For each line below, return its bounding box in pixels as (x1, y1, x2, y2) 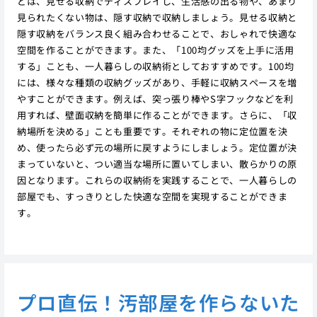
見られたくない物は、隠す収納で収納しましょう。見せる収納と (16, 11, 297, 25)
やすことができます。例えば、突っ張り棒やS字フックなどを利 (16, 92, 294, 106)
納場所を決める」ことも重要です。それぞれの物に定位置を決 (16, 125, 288, 139)
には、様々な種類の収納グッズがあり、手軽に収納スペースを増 (16, 76, 297, 90)
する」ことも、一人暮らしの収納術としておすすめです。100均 (16, 59, 294, 74)
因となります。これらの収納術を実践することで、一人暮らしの (16, 173, 297, 188)
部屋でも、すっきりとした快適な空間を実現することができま (16, 190, 288, 204)
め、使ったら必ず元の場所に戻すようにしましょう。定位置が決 (16, 141, 297, 155)
